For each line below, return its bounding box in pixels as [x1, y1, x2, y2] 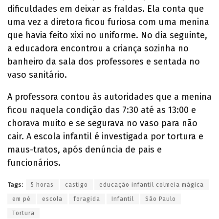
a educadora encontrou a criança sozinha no [7, 43, 189, 54]
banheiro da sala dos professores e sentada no [7, 56, 200, 67]
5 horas [31, 181, 54, 188]
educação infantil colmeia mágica [99, 181, 204, 188]
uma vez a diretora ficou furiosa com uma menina [7, 16, 209, 27]
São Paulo [145, 195, 176, 202]
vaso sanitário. [7, 69, 67, 80]
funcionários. [7, 157, 61, 168]
